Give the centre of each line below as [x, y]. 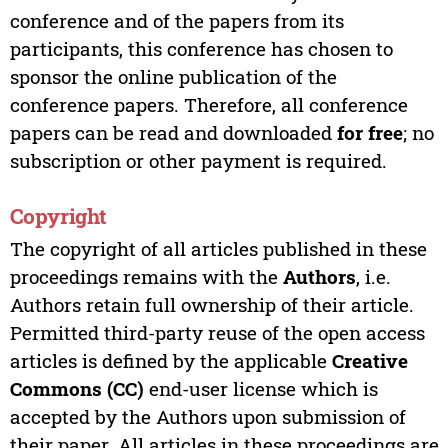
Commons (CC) [76, 389]
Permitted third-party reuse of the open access [217, 333]
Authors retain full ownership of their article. [211, 305]
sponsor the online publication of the [173, 76]
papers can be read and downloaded [173, 132]
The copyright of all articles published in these [218, 249]
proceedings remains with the [146, 277]
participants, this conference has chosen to [201, 48]
